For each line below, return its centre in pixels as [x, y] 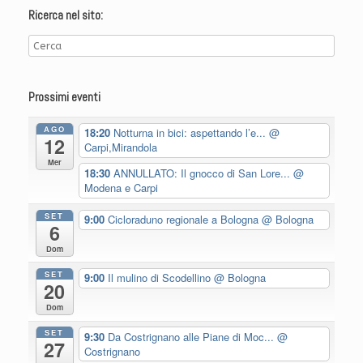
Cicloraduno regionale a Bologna [184, 220]
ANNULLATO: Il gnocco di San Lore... [203, 173]
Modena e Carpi [121, 188]
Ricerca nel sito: [66, 15]
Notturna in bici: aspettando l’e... [191, 133]
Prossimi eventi [64, 97]
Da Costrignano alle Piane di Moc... [192, 336]
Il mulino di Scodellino [160, 278]
